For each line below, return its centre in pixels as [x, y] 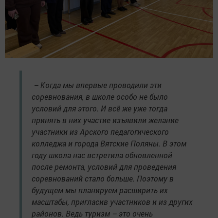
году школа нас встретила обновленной [102, 155]
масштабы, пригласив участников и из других [112, 202]
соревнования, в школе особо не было [100, 97]
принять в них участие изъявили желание [105, 120]
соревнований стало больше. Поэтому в [103, 179]
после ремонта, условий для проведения [104, 167]
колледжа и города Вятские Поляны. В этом [109, 144]
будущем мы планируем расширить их [100, 190]
